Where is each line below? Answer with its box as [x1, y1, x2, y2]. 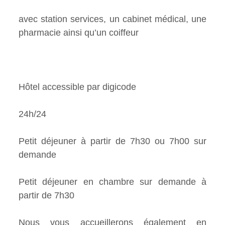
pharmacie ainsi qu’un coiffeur [19, 28, 139, 38]
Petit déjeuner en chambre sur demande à [19, 177, 206, 187]
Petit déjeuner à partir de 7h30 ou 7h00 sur [19, 136, 206, 147]
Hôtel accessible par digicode [19, 82, 136, 92]
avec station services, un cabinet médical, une [19, 14, 206, 25]
